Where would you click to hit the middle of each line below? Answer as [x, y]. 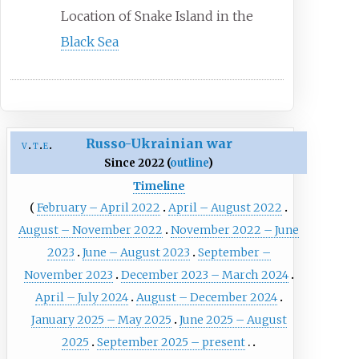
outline [190, 163]
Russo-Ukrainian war [159, 144]
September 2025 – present [171, 342]
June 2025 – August [233, 319]
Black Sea [90, 42]
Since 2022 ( [137, 163]
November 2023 [68, 274]
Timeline [159, 186]
